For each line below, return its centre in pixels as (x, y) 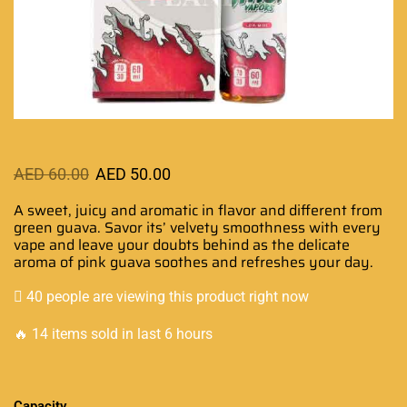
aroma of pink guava (84, 262)
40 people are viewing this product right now (166, 296)
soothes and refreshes (230, 262)
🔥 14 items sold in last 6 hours (113, 333)
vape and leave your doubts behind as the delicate (182, 245)
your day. (339, 262)
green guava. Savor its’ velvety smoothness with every (197, 228)
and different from (319, 210)
